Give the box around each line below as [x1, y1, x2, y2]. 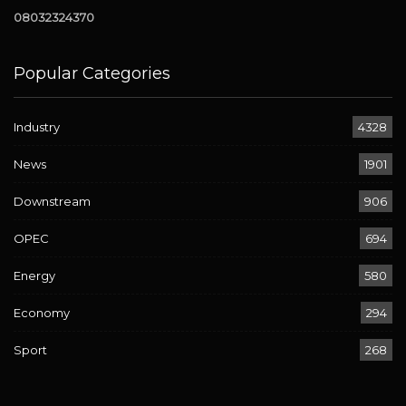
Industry [14, 119, 60, 134]
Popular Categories [14, 63, 170, 83]
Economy [14, 304, 70, 320]
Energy [14, 267, 55, 283]
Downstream [14, 193, 91, 208]
